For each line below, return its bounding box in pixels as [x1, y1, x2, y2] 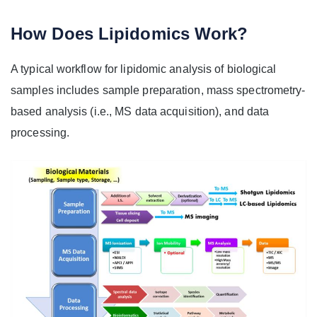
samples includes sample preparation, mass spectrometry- [11, 83, 306, 96]
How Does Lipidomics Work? [11, 23, 248, 43]
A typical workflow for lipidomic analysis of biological [11, 62, 277, 75]
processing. [11, 126, 70, 139]
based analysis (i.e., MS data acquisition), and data [11, 105, 270, 117]
